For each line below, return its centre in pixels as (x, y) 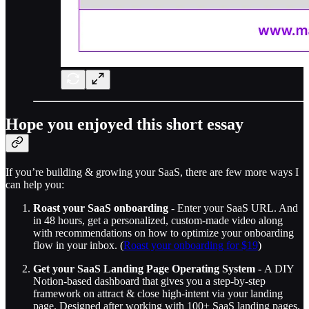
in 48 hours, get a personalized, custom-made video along (158, 221)
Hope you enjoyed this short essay (124, 124)
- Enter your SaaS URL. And (233, 208)
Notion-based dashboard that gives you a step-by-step (149, 281)
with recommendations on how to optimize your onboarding (163, 233)
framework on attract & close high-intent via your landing (158, 294)
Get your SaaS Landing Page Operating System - (149, 269)
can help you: (35, 185)
